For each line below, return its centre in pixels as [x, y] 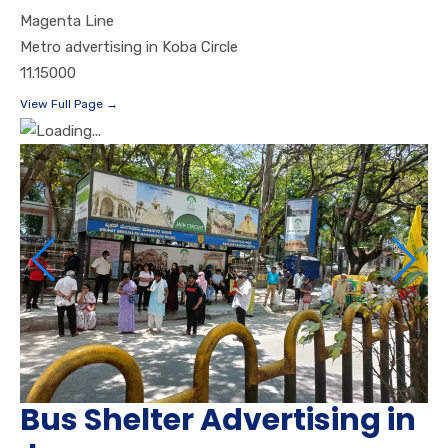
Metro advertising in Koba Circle [129, 47]
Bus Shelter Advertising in [218, 419]
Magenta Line [67, 21]
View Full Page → [69, 104]
